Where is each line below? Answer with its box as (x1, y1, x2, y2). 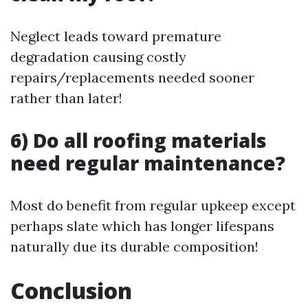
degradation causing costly (10, 48, 186, 66)
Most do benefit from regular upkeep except (10, 197, 296, 214)
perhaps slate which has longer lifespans (10, 217, 274, 235)
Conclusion (10, 276, 132, 306)
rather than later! (10, 89, 122, 107)
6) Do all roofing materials (10, 127, 267, 154)
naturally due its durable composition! (10, 238, 258, 256)
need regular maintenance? (10, 150, 285, 177)
